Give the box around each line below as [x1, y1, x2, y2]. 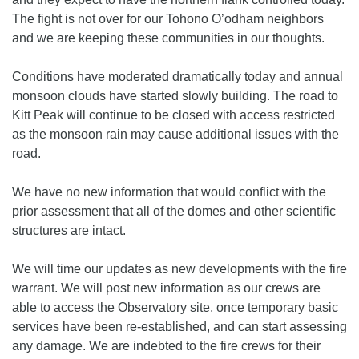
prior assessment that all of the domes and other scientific [12, 204, 336, 219]
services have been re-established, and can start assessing [12, 320, 347, 334]
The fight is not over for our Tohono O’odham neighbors [12, 12, 324, 26]
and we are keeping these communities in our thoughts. [12, 31, 325, 46]
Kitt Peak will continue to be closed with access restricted [12, 108, 335, 123]
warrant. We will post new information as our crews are [12, 281, 321, 296]
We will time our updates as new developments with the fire [12, 262, 347, 276]
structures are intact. [12, 224, 129, 238]
